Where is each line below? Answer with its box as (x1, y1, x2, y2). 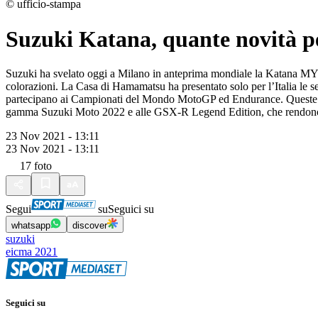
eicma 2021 (6, 246, 57, 258)
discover (72, 220, 107, 231)
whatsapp (11, 220, 50, 231)
